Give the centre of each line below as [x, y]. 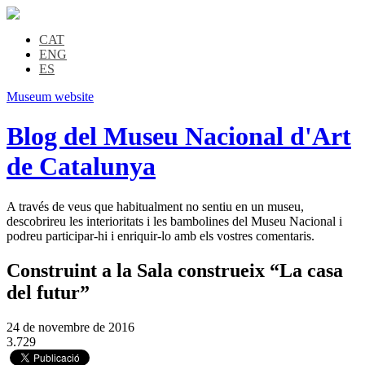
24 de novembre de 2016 [70, 327]
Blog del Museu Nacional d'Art [179, 136]
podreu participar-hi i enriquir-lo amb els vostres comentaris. [161, 235]
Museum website [50, 97]
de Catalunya [81, 167]
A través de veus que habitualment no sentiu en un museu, [155, 206]
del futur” [48, 292]
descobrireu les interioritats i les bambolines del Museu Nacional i [174, 221]
